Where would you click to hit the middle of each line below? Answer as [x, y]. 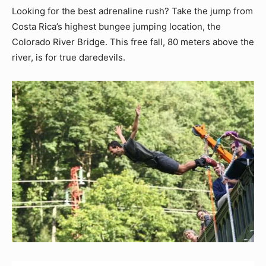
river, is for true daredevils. [69, 57]
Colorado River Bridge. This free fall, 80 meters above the [133, 42]
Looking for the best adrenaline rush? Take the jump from [132, 11]
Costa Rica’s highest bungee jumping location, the [116, 26]
